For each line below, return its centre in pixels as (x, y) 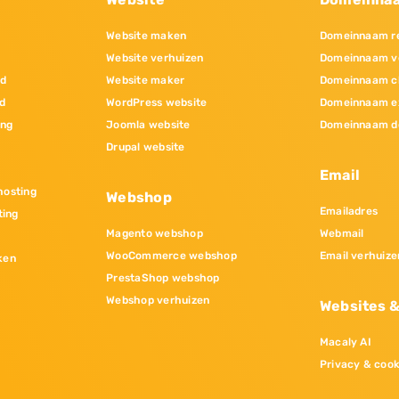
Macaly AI (345, 342)
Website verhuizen (155, 58)
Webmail (342, 234)
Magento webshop (155, 234)
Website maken (147, 36)
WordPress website (157, 103)
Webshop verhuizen (158, 301)
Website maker (146, 81)
